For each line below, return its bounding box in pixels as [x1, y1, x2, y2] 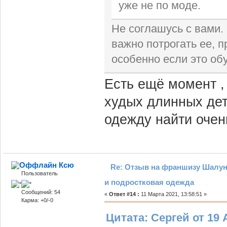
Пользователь [21, 170, 58, 176]
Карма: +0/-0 [21, 197, 53, 204]
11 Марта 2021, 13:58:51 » [139, 191, 207, 197]
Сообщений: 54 [21, 189, 60, 196]
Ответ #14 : [108, 191, 139, 197]
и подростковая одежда [104, 177, 194, 186]
